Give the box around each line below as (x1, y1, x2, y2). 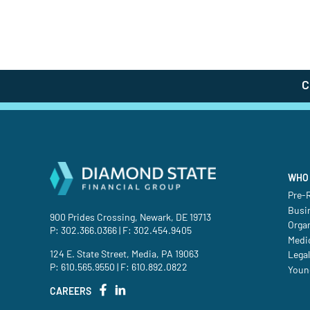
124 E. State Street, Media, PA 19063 (50, 249, 199, 259)
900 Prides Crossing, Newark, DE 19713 (50, 212, 211, 223)
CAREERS (50, 287, 91, 298)
